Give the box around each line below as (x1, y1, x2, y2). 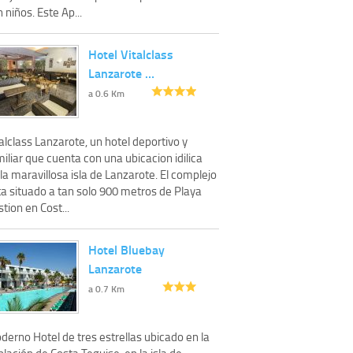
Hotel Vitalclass (88, 44, 173, 63)
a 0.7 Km (88, 281, 124, 295)
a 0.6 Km (88, 86, 124, 100)
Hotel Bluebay (88, 240, 165, 258)
